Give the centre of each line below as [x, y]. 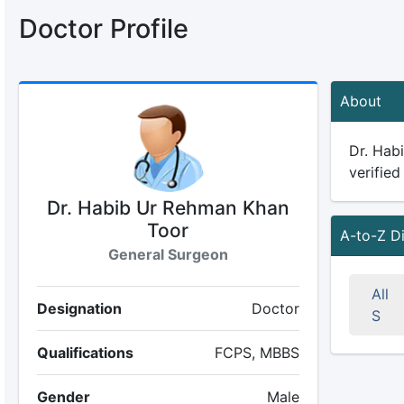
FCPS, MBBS [257, 353]
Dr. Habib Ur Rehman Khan [168, 208]
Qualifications [85, 353]
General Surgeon [168, 254]
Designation [79, 308]
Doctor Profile [103, 28]
